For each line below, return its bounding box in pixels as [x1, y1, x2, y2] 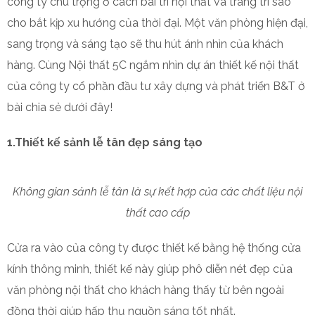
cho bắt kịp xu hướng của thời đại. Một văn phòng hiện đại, [7, 16, 308, 30]
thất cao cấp [125, 206, 190, 219]
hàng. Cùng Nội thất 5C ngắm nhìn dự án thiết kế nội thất [7, 58, 299, 72]
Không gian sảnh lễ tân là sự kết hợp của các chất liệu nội [13, 185, 302, 198]
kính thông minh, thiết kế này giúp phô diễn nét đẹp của [7, 262, 292, 276]
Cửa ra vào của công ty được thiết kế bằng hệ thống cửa [7, 241, 301, 255]
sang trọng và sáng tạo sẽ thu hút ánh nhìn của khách [7, 37, 283, 51]
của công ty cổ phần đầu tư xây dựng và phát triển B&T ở [7, 79, 305, 93]
